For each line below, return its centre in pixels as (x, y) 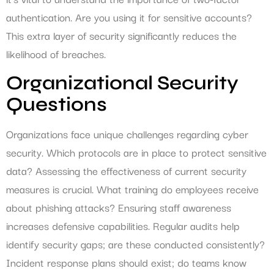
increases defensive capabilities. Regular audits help (123, 225)
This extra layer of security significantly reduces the (121, 35)
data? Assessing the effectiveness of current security (126, 170)
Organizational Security (122, 83)
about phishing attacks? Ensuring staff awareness (119, 207)
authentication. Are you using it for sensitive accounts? (129, 17)
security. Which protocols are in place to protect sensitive (136, 152)
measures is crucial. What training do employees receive (132, 188)
